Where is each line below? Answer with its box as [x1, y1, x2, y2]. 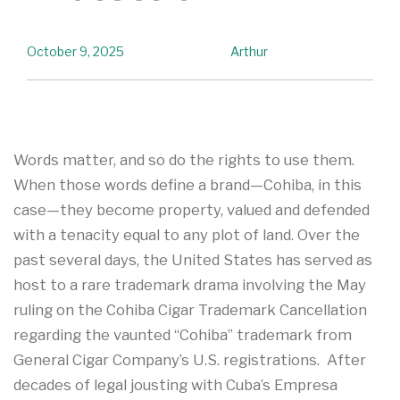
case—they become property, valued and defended [13, 201, 370, 220]
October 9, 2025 [27, 43, 124, 59]
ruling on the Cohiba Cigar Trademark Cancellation [13, 301, 367, 320]
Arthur [229, 43, 268, 59]
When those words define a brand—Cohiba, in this [13, 176, 362, 195]
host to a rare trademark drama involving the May [13, 276, 366, 295]
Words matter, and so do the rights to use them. [13, 151, 354, 170]
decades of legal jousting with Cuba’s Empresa [13, 376, 337, 395]
